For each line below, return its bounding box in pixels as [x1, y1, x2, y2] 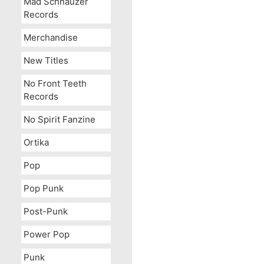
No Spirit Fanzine [24, 114, 95, 125]
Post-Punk [24, 206, 68, 217]
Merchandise [24, 32, 78, 43]
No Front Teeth [24, 78, 87, 89]
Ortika [24, 137, 49, 148]
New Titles [24, 55, 68, 66]
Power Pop [24, 229, 70, 240]
